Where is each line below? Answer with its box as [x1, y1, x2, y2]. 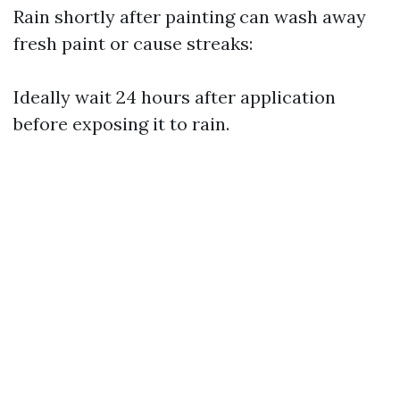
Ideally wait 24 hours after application [13, 86, 336, 108]
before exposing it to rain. [13, 112, 229, 135]
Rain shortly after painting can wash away [13, 5, 366, 28]
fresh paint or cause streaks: [13, 32, 253, 54]
